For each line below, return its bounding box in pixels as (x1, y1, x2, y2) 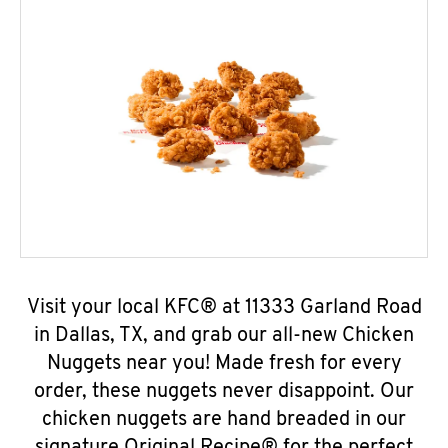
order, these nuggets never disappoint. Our (34, 382, 414, 402)
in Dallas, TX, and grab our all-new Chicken (34, 326, 414, 346)
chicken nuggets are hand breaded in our (42, 410, 406, 430)
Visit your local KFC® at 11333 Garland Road (26, 298, 422, 318)
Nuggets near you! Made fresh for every (46, 354, 402, 374)
